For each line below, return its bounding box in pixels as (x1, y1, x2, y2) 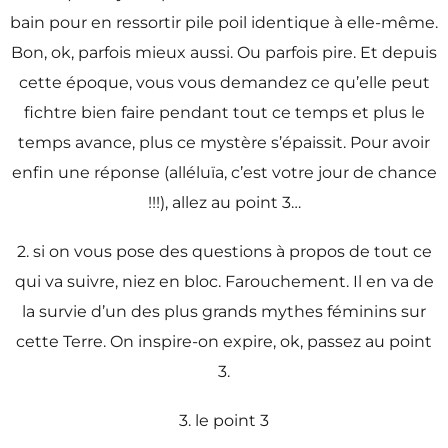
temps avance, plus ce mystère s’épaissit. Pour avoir (18, 132, 430, 152)
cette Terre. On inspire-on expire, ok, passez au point (16, 331, 432, 351)
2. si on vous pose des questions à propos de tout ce (16, 241, 432, 261)
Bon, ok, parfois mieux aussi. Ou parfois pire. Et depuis (11, 42, 437, 62)
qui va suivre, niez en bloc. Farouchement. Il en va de (14, 271, 434, 291)
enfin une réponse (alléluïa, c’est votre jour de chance (11, 162, 437, 182)
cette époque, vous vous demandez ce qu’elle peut (18, 72, 430, 92)
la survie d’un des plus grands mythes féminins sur (22, 301, 426, 321)
